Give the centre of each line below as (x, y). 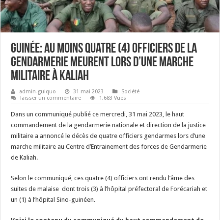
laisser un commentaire (51, 98)
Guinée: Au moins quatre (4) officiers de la (104, 49)
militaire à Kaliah (50, 76)
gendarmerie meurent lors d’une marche (102, 63)
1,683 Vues (113, 98)
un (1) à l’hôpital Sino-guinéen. (53, 199)
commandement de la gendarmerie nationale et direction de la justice (109, 125)
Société (131, 91)
